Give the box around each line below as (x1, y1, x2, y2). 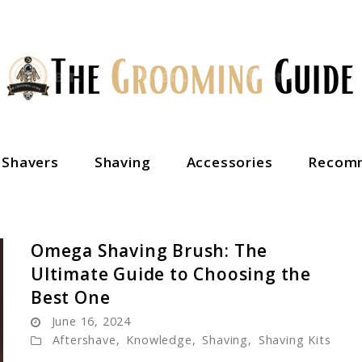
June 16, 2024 (51, 314, 132, 329)
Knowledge (126, 332, 192, 347)
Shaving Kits (258, 332, 331, 347)
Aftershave (52, 332, 116, 347)
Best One (31, 286, 111, 309)
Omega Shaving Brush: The (31, 239, 268, 262)
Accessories (186, 153, 273, 171)
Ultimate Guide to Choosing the (31, 263, 311, 285)
